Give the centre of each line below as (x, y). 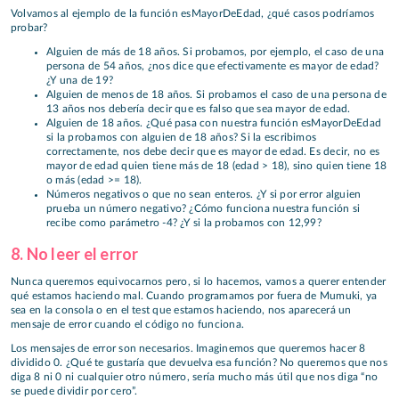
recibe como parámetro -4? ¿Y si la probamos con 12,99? (184, 222)
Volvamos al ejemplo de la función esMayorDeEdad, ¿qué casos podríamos (193, 14)
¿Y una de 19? (80, 80)
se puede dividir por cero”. (74, 391)
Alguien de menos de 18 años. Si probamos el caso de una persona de (216, 94)
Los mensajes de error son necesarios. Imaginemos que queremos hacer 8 (188, 348)
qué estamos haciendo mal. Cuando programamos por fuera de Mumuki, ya (194, 296)
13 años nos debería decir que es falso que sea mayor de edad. (199, 108)
